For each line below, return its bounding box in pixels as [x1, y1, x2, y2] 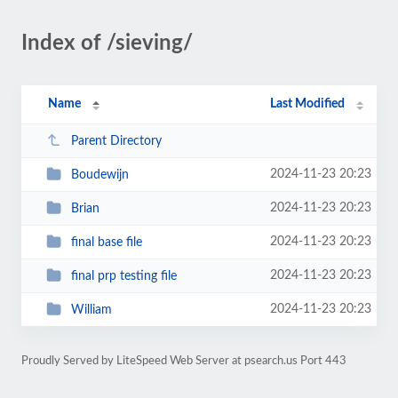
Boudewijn [70, 168, 129, 181]
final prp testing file [70, 269, 177, 283]
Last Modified [270, 98, 346, 110]
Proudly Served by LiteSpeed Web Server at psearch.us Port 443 [21, 355, 346, 366]
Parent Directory [70, 134, 162, 147]
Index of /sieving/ [21, 33, 193, 54]
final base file [70, 235, 142, 249]
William [70, 303, 112, 316]
